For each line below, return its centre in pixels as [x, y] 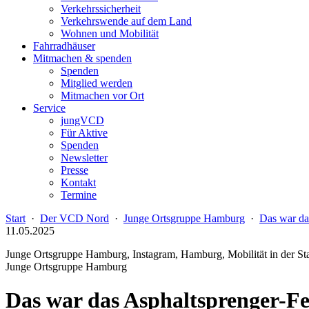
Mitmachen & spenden [82, 58]
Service [49, 108]
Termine [79, 195]
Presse [74, 170]
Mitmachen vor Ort [102, 96]
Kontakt [78, 182]
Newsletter [84, 158]
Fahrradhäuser [64, 46]
